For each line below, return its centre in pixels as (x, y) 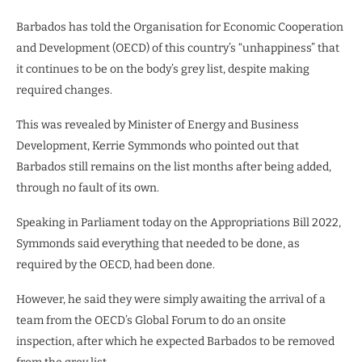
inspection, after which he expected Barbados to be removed (175, 341)
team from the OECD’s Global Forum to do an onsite (151, 320)
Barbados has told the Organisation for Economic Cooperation (180, 27)
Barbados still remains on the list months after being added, (174, 166)
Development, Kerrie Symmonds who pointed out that (158, 145)
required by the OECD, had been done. (116, 264)
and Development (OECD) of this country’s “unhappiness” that (178, 48)
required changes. (64, 90)
